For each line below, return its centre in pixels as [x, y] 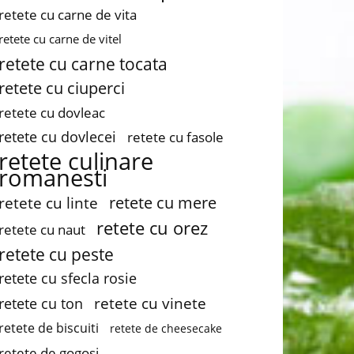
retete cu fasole [175, 137]
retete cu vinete [150, 303]
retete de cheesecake [166, 328]
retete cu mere [163, 203]
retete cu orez [152, 228]
